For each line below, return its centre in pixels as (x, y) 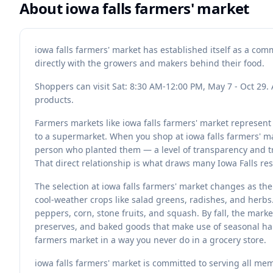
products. (54, 100)
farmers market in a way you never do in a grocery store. (151, 240)
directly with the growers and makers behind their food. (150, 63)
